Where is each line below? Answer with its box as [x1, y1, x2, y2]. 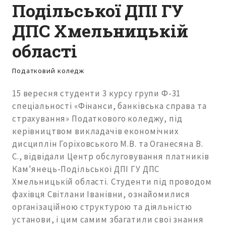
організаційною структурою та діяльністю [12, 201, 193, 213]
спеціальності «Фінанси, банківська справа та [12, 100, 207, 112]
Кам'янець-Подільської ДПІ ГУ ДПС [12, 163, 160, 175]
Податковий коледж [12, 66, 85, 76]
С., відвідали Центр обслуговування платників [12, 151, 209, 162]
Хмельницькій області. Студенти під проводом [12, 176, 212, 188]
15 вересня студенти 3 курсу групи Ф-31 [12, 88, 181, 99]
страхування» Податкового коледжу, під [12, 113, 183, 125]
